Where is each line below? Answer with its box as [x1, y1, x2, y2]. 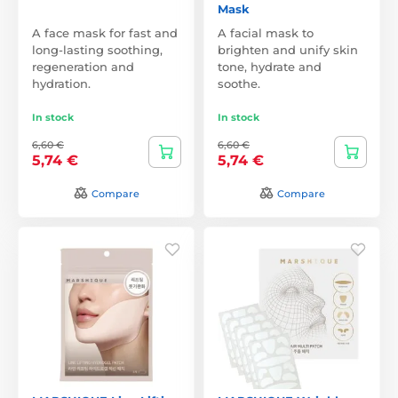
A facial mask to [218, 25, 314, 40]
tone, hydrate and [218, 59, 322, 74]
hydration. [32, 76, 91, 91]
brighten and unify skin [218, 42, 358, 57]
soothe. [218, 76, 260, 91]
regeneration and [32, 59, 134, 74]
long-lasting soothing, [32, 42, 163, 57]
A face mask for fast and [32, 25, 178, 40]
